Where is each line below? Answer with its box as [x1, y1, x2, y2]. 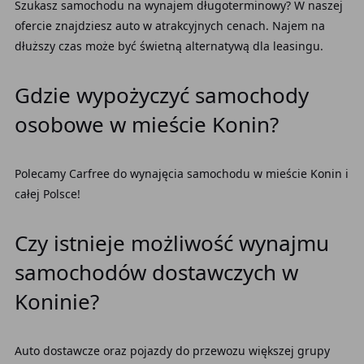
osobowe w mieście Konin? [14, 110, 279, 139]
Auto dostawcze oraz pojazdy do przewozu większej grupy [14, 343, 330, 358]
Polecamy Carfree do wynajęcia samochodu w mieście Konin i [14, 166, 349, 181]
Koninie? [14, 287, 99, 316]
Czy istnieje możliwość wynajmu [14, 228, 329, 258]
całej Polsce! [14, 186, 80, 201]
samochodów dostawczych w [14, 258, 298, 287]
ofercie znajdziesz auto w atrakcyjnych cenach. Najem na [14, 18, 325, 33]
